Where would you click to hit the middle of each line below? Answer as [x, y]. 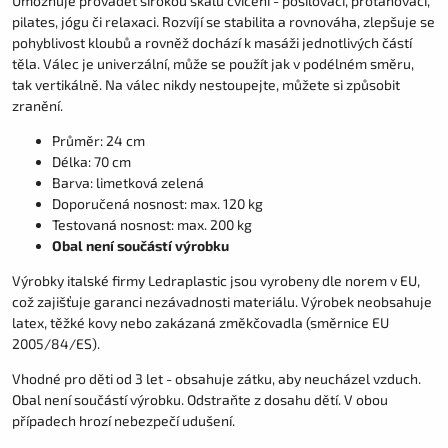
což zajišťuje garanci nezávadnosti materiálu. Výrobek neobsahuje [222, 301]
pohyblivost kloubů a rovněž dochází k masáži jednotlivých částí [212, 42]
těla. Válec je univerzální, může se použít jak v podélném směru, [213, 63]
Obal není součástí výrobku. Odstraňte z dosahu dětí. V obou [200, 399]
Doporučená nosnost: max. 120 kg [157, 203]
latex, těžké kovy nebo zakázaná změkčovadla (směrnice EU [200, 322]
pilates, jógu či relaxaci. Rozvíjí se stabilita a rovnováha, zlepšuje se [223, 21]
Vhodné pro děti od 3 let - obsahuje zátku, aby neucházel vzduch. [216, 378]
